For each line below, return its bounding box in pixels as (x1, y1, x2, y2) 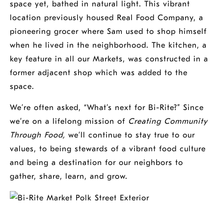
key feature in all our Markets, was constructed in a (10, 55, 208, 63)
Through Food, (10, 131, 65, 139)
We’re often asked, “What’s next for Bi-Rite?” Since (10, 103, 204, 112)
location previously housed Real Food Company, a (10, 13, 203, 22)
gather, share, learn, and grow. (10, 172, 128, 181)
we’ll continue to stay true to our (65, 131, 195, 139)
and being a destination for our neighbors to (10, 158, 183, 167)
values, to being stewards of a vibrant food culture (10, 144, 206, 153)
